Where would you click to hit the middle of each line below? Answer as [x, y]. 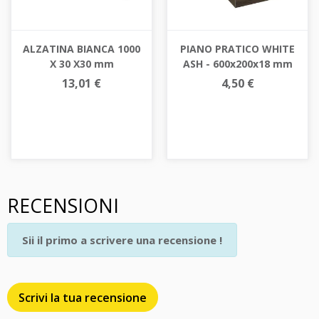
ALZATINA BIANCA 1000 [82, 49]
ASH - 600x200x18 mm [237, 64]
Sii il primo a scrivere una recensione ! [122, 240]
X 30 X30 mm [82, 64]
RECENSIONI [63, 206]
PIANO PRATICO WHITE [237, 49]
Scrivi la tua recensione [83, 297]
